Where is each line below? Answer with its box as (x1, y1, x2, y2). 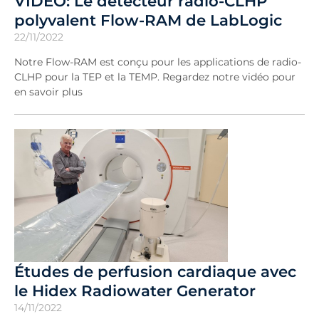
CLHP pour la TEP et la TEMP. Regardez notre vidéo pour (14, 70, 296, 83)
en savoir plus (14, 85, 83, 98)
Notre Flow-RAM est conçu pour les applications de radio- (14, 56, 301, 68)
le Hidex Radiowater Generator (14, 281, 256, 300)
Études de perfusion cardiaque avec (14, 262, 296, 281)
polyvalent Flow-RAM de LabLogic (14, 11, 282, 29)
